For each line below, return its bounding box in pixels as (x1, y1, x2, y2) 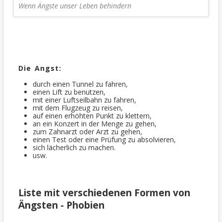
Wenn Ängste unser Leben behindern (18, 1, 131, 11)
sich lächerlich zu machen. (32, 142, 115, 152)
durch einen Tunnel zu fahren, (32, 79, 128, 89)
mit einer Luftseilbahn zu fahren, (32, 95, 136, 105)
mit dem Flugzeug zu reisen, (32, 103, 123, 112)
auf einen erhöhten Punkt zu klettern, (32, 111, 152, 120)
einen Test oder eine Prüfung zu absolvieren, (32, 134, 176, 144)
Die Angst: (18, 63, 61, 73)
